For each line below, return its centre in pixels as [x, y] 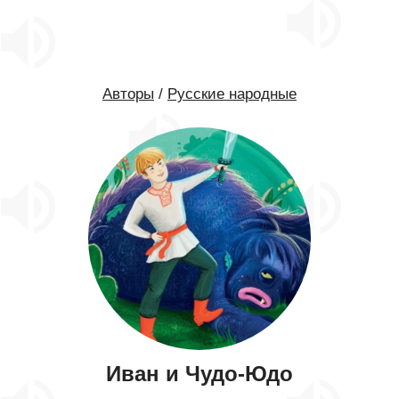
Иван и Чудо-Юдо [199, 374]
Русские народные [232, 94]
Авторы [128, 94]
